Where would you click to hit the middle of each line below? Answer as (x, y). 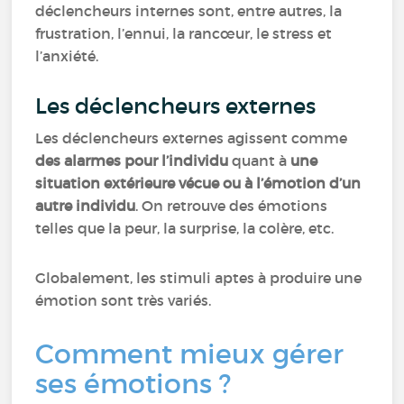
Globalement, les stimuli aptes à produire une (199, 278)
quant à (260, 161)
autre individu (86, 206)
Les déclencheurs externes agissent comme (192, 138)
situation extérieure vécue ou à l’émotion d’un (198, 183)
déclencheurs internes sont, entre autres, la (189, 11)
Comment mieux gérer (190, 354)
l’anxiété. (69, 56)
